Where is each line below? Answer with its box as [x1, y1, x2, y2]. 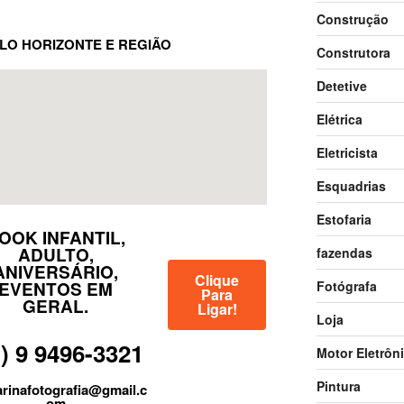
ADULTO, [17, 243, 94, 268]
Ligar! [197, 298, 237, 320]
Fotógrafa [316, 276, 377, 295]
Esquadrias [316, 176, 386, 195]
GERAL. [23, 294, 89, 319]
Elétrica [316, 109, 363, 128]
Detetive [316, 76, 367, 95]
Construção [316, 9, 389, 28]
